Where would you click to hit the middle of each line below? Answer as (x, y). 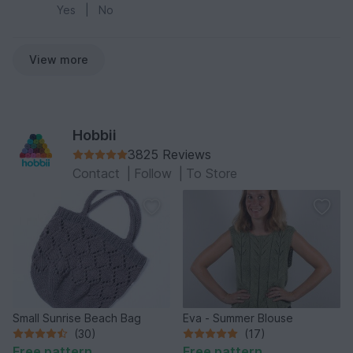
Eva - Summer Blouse (238, 318)
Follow (155, 173)
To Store (212, 173)
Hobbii (95, 135)
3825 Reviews (169, 154)
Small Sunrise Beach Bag (77, 318)
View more (59, 59)
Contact (98, 173)
